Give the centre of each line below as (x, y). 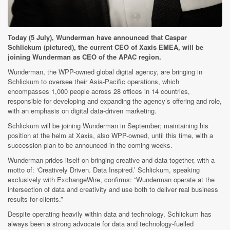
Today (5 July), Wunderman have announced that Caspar (97, 37)
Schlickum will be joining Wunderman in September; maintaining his (108, 125)
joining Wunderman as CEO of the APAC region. (84, 56)
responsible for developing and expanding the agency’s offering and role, (115, 101)
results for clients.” (35, 199)
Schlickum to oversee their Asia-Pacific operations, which (93, 81)
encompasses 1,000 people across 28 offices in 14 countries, (99, 91)
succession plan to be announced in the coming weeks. (90, 145)
